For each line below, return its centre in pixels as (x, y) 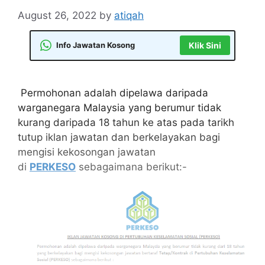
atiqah (129, 15)
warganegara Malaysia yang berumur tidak (119, 107)
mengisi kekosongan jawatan (87, 152)
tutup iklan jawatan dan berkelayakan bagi (119, 137)
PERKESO (53, 167)
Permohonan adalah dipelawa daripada (113, 93)
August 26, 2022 (57, 15)
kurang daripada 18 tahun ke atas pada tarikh (126, 122)
